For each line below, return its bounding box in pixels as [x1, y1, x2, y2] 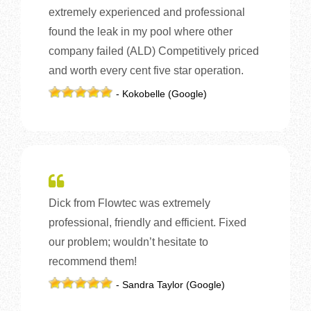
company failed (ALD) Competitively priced [49, 44, 259, 57]
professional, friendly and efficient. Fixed [49, 216, 246, 228]
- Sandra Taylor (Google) [116, 278, 226, 290]
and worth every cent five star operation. [49, 64, 244, 76]
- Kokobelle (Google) [116, 87, 208, 99]
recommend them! [49, 255, 137, 267]
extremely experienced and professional [49, 6, 245, 18]
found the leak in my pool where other [49, 25, 233, 37]
